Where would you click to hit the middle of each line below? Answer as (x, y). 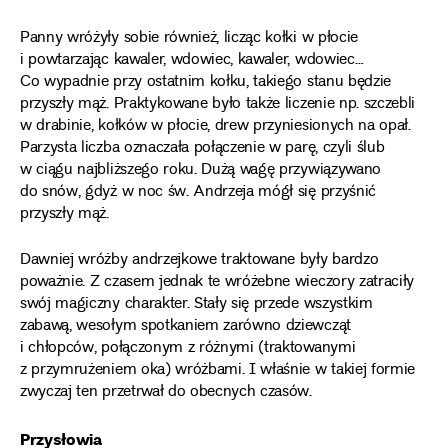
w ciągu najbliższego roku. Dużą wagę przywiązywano (200, 170)
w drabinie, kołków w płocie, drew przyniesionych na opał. (215, 126)
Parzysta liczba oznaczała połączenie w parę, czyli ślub (202, 148)
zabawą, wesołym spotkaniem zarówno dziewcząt (185, 326)
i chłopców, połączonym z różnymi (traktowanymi (188, 348)
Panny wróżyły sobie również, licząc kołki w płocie (189, 38)
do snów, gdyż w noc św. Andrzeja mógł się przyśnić (198, 192)
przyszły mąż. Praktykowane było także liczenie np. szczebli (218, 104)
